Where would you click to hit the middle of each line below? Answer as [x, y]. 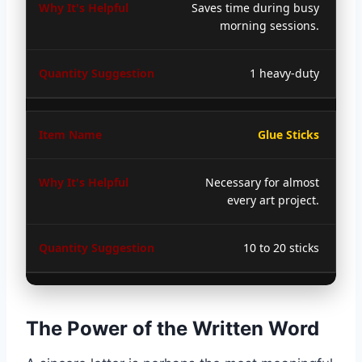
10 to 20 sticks [281, 247]
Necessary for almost [262, 182]
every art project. [273, 200]
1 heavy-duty [284, 73]
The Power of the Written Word [173, 328]
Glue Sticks [288, 134]
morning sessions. [269, 25]
